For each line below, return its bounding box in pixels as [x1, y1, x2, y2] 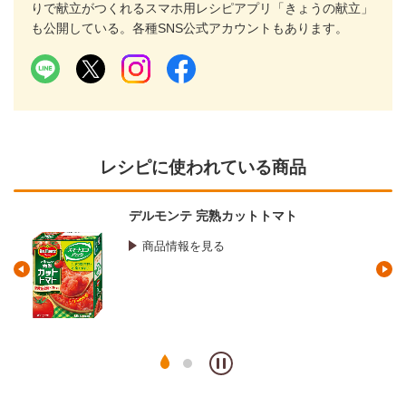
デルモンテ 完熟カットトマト [129, 208, 297, 224]
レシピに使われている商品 [100, 158, 306, 178]
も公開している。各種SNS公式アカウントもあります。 [31, 21, 348, 35]
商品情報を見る [141, 239, 225, 254]
